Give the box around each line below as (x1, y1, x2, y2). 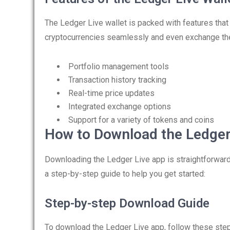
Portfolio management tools (68, 62, 169, 71)
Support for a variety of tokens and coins (68, 115, 214, 125)
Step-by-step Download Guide (45, 196, 209, 210)
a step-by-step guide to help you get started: (45, 169, 205, 179)
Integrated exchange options (68, 102, 171, 111)
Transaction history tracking (68, 75, 166, 85)
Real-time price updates (68, 88, 155, 98)
